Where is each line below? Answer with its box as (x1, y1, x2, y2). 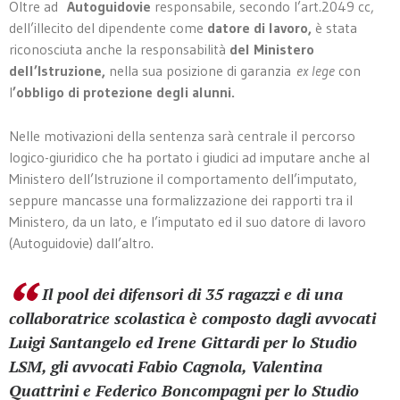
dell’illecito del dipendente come (9, 18, 207, 37)
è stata (315, 18, 357, 37)
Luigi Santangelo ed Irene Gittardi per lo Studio (9, 330, 357, 353)
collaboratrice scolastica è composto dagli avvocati (9, 306, 376, 329)
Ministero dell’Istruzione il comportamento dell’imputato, (9, 169, 357, 187)
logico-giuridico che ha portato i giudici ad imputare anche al (9, 147, 370, 166)
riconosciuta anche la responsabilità (9, 39, 229, 58)
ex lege (296, 61, 335, 79)
